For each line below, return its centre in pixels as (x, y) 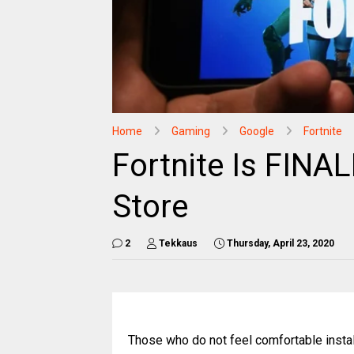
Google (257, 131)
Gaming (191, 131)
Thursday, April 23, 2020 (281, 243)
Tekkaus (178, 243)
